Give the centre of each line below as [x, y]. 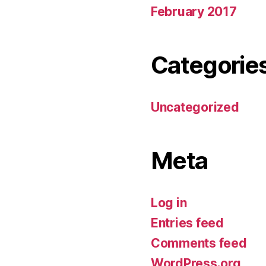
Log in [169, 202]
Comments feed [199, 243]
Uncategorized [195, 107]
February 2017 [194, 11]
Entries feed [187, 223]
